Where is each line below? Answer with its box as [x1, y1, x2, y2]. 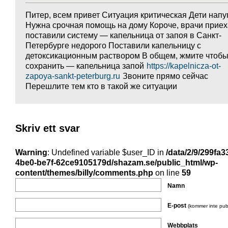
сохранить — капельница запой [25, 62, 146, 70]
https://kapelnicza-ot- [147, 62, 221, 70]
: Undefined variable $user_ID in [47, 148, 166, 157]
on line [153, 168, 182, 177]
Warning [15, 148, 47, 157]
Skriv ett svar [15, 123, 80, 134]
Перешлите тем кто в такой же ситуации [25, 82, 177, 91]
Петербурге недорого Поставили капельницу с [25, 41, 201, 50]
